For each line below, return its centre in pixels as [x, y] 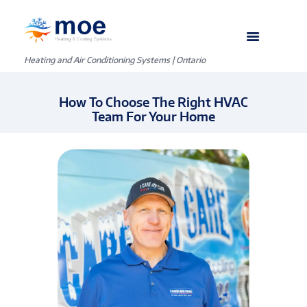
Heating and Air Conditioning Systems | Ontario [115, 60]
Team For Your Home [153, 116]
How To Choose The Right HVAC [153, 102]
